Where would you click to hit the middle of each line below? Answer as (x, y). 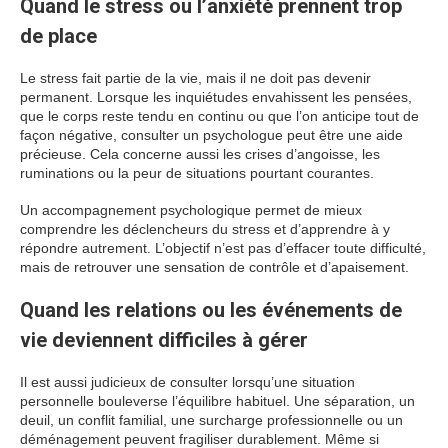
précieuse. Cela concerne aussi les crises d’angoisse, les (200, 154)
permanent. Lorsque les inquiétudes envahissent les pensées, (216, 97)
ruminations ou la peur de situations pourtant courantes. (197, 173)
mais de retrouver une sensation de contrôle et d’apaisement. (214, 267)
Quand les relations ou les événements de (211, 310)
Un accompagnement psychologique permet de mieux (191, 210)
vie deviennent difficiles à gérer (164, 340)
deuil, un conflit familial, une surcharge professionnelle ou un (211, 420)
